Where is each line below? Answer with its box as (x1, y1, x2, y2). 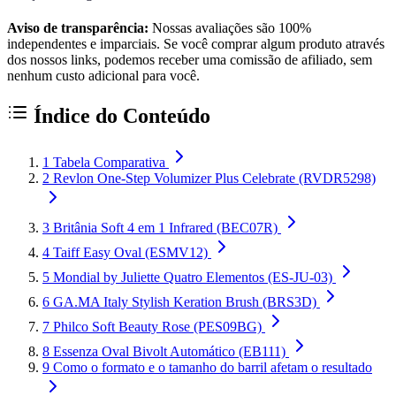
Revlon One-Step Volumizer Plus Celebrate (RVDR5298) (53, 170, 376, 186)
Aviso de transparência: (7, 19, 148, 35)
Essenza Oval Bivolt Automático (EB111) (53, 343, 286, 359)
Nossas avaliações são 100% (148, 19, 311, 35)
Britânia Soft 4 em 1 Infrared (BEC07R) (53, 219, 278, 235)
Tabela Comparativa (53, 154, 165, 170)
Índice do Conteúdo (28, 103, 210, 127)
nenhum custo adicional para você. (7, 67, 200, 83)
